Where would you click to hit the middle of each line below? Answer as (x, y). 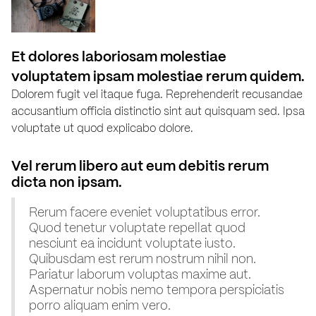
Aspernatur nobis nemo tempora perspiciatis (157, 289)
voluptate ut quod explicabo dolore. (102, 128)
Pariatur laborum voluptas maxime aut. (140, 274)
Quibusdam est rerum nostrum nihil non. (142, 258)
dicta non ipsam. (67, 182)
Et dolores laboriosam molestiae (119, 56)
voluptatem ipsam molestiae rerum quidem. (158, 76)
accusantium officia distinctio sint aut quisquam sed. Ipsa (158, 111)
